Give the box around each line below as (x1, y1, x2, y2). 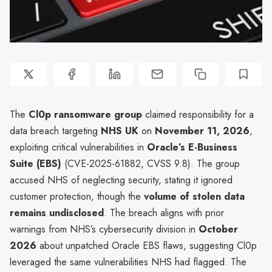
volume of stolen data (144, 189, 245, 203)
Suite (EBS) (10, 156, 61, 171)
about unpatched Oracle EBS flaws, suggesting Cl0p (36, 238, 257, 253)
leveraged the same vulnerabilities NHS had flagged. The (10, 254, 246, 269)
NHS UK (101, 123, 138, 138)
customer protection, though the (10, 189, 144, 203)
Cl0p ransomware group (29, 107, 142, 121)
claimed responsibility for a (142, 107, 254, 121)
